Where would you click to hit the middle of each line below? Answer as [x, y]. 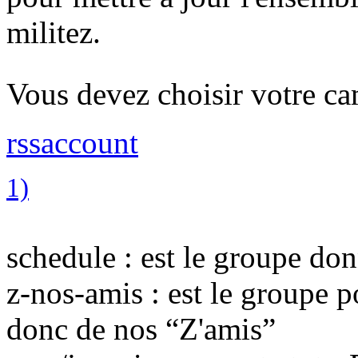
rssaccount [72, 142]
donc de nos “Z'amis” [141, 328]
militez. [54, 32]
